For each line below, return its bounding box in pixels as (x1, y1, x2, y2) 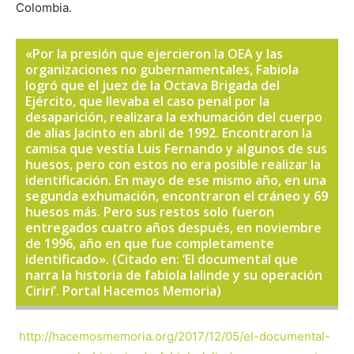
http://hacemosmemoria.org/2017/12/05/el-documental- (16, 329, 330, 344)
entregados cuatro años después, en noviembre (25, 219, 322, 236)
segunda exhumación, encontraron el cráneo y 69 (25, 187, 328, 205)
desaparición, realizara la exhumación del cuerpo (25, 108, 322, 126)
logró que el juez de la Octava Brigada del (25, 77, 280, 94)
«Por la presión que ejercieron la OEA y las (25, 45, 283, 62)
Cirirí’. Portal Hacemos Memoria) (25, 282, 221, 299)
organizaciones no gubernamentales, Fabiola (25, 61, 299, 78)
